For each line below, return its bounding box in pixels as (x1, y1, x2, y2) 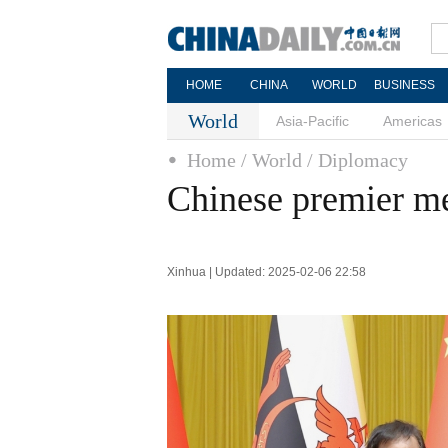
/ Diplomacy (307, 149, 408, 171)
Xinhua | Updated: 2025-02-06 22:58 (167, 265, 366, 279)
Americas (383, 113, 442, 129)
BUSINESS (373, 78, 435, 92)
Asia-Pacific (276, 113, 349, 129)
